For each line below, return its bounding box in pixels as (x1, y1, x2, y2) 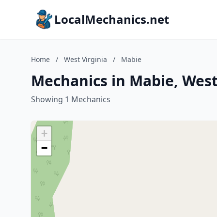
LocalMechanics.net (54, 11, 169, 27)
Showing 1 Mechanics (31, 94, 110, 105)
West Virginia (64, 55, 107, 64)
